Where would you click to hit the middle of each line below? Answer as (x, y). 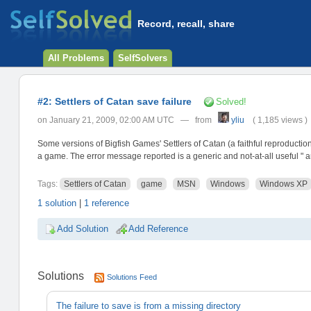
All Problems (76, 58)
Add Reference (158, 228)
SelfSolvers (143, 58)
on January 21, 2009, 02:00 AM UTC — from (127, 120)
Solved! (231, 101)
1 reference (106, 203)
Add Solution (82, 228)
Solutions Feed (132, 277)
